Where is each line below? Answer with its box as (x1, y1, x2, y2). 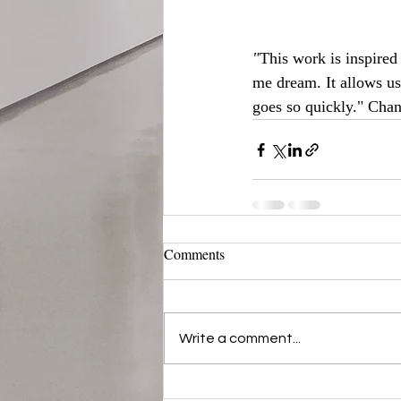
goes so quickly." (252, 98, 363, 116)
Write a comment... (179, 331, 301, 346)
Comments (164, 244, 225, 264)
